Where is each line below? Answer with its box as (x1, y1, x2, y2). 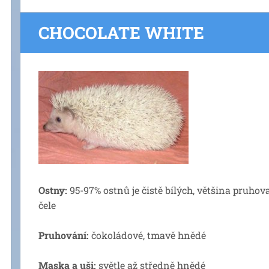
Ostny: (38, 184, 67, 196)
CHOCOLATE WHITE (38, 22, 204, 44)
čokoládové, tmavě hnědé (89, 229, 206, 241)
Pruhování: (38, 229, 89, 241)
